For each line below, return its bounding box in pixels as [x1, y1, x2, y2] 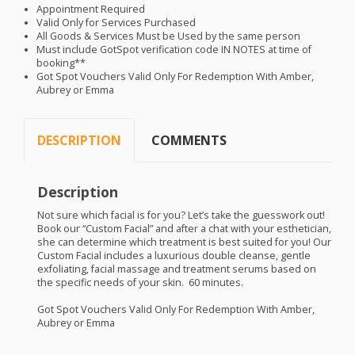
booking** [36, 55, 86, 70]
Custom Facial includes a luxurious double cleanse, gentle [36, 248, 311, 262]
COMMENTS [151, 132, 227, 150]
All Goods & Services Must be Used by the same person [36, 29, 301, 43]
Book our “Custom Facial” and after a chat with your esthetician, [36, 221, 331, 235]
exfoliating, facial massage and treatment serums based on [36, 261, 316, 276]
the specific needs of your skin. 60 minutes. [36, 275, 246, 289]
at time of [265, 42, 312, 56]
